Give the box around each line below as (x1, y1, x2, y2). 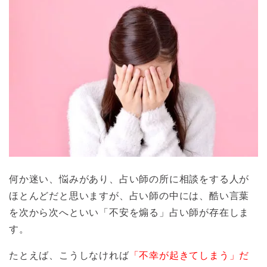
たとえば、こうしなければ (9, 250, 129, 260)
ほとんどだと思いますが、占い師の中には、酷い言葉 (9, 190, 250, 201)
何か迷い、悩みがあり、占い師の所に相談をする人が (9, 173, 250, 184)
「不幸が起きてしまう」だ (129, 250, 250, 260)
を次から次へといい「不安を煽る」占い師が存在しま (9, 207, 250, 218)
